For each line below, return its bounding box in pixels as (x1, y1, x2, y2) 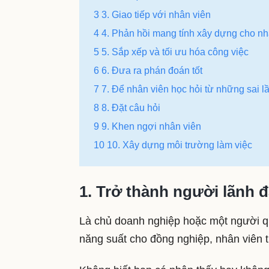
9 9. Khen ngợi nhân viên (94, 121, 201, 131)
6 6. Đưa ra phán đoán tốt (94, 65, 202, 76)
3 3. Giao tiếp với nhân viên (94, 9, 211, 20)
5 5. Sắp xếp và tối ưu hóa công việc (94, 46, 249, 57)
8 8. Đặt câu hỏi (94, 102, 160, 113)
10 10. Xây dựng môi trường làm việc (94, 139, 252, 150)
